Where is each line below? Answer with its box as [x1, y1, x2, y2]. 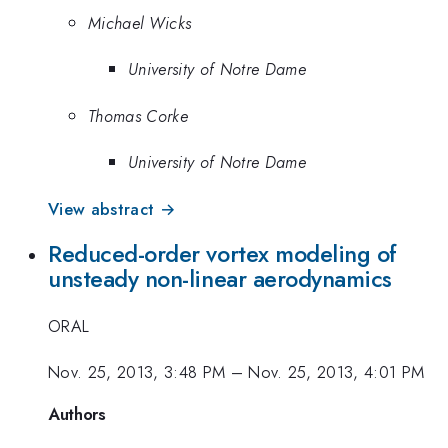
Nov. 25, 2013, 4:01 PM [248, 360, 425, 385]
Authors [48, 401, 106, 426]
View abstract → [48, 196, 176, 221]
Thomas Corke [88, 103, 188, 128]
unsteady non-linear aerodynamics [48, 262, 393, 297]
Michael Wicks [88, 10, 192, 35]
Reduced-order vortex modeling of [48, 237, 398, 272]
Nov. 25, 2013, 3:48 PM [48, 360, 226, 385]
